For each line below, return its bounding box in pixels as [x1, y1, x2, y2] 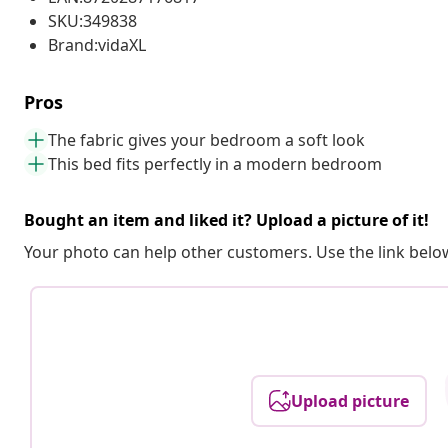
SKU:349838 [48, 9, 137, 32]
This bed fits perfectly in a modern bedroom [48, 152, 382, 175]
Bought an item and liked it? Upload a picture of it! [24, 208, 429, 231]
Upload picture [291, 389, 410, 412]
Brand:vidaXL [48, 33, 146, 56]
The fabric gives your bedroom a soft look [48, 128, 365, 151]
